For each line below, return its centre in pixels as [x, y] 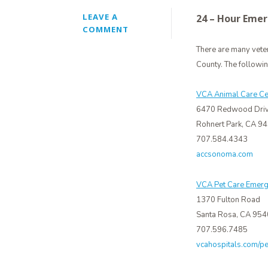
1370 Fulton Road [228, 200]
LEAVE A [100, 17]
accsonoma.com [224, 155]
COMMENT [106, 30]
